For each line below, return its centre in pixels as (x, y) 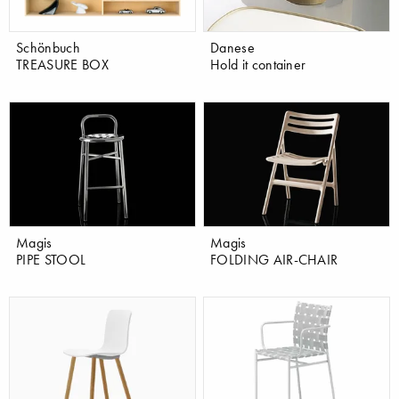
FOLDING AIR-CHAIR (274, 260)
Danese (232, 48)
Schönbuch (48, 48)
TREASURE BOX (62, 65)
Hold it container (258, 65)
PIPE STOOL (51, 260)
